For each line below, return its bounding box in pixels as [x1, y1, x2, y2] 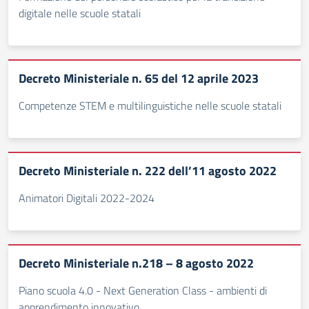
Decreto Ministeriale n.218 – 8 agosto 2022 [19, 254, 254, 272]
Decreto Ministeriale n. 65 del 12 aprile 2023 [19, 69, 259, 88]
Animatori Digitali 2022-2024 [19, 190, 154, 206]
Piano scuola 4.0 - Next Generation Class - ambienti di [19, 282, 267, 299]
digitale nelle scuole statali [19, 5, 141, 21]
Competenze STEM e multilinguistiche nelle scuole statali [19, 97, 281, 114]
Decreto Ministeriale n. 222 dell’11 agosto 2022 [19, 161, 277, 180]
